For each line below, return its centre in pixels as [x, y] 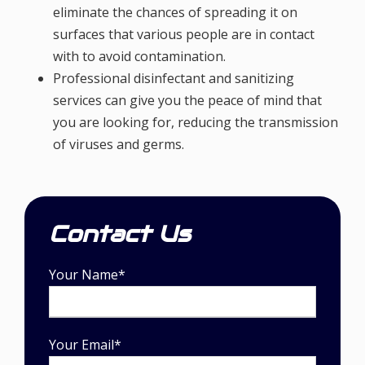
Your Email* [85, 344]
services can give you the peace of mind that [187, 100]
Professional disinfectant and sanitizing [174, 78]
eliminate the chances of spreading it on [175, 12]
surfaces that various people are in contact [184, 34]
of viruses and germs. [119, 144]
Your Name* [87, 274]
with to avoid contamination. [141, 56]
